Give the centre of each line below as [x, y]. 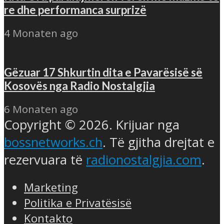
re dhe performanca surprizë [75, 10]
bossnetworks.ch [53, 142]
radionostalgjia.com [144, 159]
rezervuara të [45, 159]
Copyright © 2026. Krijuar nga [92, 124]
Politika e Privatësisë [78, 203]
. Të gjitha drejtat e [158, 142]
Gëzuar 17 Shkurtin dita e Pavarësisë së [103, 72]
